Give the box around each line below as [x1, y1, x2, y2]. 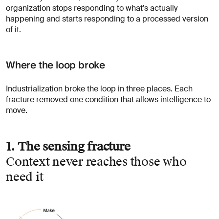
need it [6, 169, 44, 184]
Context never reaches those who [6, 154, 187, 169]
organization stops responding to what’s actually [6, 2, 177, 13]
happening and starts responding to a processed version [6, 13, 208, 24]
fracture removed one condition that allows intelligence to [6, 94, 211, 105]
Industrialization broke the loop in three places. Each [6, 83, 193, 94]
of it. [6, 24, 21, 35]
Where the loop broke [6, 57, 105, 74]
